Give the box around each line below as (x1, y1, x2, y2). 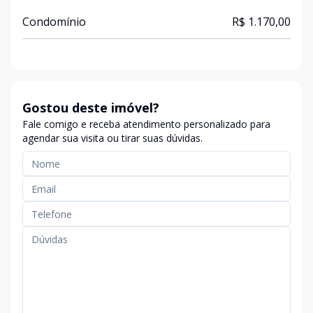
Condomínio (22, 14, 86, 29)
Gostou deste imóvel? (22, 99, 159, 116)
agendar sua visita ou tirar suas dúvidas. (22, 131, 203, 145)
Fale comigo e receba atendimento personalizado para (22, 117, 270, 131)
